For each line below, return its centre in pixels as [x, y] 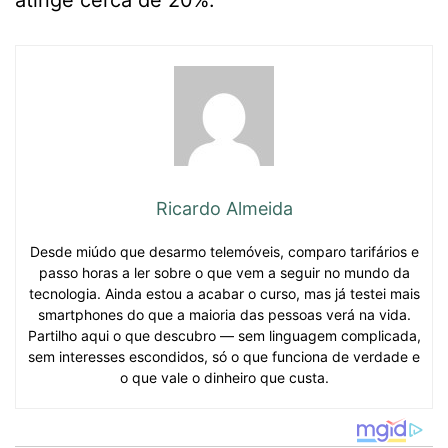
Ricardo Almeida [224, 209]
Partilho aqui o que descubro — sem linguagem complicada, [224, 336]
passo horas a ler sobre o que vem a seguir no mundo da [224, 273]
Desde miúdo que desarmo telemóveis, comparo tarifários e [224, 252]
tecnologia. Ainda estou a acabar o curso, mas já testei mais [224, 294]
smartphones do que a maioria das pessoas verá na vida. [224, 315]
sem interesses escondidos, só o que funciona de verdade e [224, 357]
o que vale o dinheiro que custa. [224, 378]
